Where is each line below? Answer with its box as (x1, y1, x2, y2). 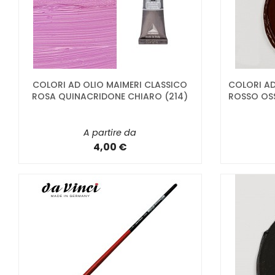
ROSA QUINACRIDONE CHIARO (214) (32, 90, 188, 103)
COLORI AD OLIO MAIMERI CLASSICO (33, 78, 188, 91)
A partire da (83, 126, 137, 139)
